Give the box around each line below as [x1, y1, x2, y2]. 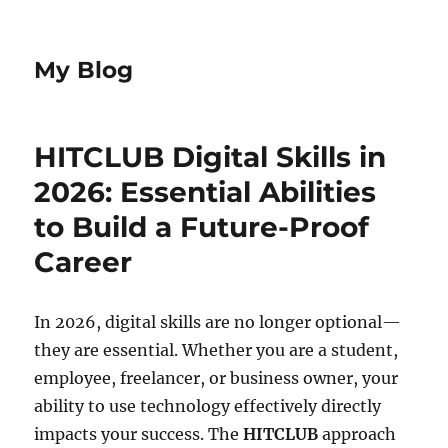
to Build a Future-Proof [34, 210, 370, 244]
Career [34, 245, 133, 279]
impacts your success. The [34, 424, 244, 444]
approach [318, 424, 397, 444]
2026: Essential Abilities [34, 175, 377, 209]
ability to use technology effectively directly [34, 396, 382, 416]
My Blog [34, 56, 134, 84]
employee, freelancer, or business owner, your [34, 368, 399, 388]
